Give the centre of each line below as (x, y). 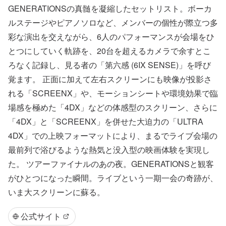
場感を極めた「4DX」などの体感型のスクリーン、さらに (113, 107)
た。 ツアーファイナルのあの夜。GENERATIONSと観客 (111, 164)
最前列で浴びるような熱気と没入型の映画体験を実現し (109, 150)
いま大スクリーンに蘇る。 (56, 192)
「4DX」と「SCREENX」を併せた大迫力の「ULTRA (106, 121)
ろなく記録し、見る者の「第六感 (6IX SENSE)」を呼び (109, 65)
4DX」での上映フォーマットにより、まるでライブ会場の (113, 135)
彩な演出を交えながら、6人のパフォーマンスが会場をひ (111, 37)
